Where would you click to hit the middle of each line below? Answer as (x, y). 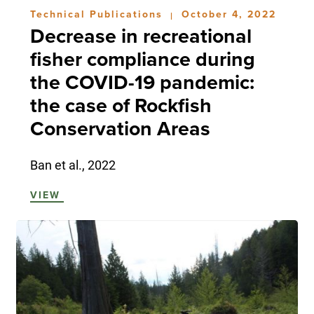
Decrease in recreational (141, 37)
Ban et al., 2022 (73, 165)
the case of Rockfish (121, 106)
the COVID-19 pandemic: (142, 83)
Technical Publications (98, 15)
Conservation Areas (120, 129)
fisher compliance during (142, 60)
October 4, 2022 (228, 15)
